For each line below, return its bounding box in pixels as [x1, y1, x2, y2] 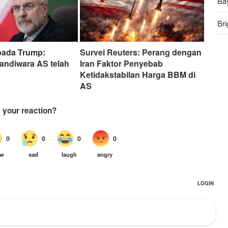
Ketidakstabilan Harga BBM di [79, 68, 195, 80]
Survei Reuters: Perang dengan [79, 46, 202, 58]
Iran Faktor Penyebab [79, 57, 163, 69]
